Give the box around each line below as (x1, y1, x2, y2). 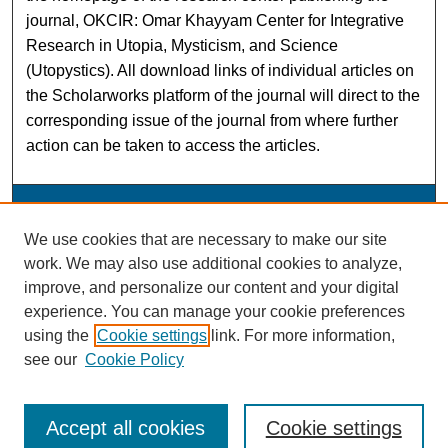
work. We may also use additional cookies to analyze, (24, 255, 402, 272)
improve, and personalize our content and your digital (24, 279, 399, 296)
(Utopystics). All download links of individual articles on (26, 61, 415, 79)
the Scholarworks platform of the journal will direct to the (26, 86, 421, 104)
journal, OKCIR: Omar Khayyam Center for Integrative (26, 11, 405, 29)
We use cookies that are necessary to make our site (24, 231, 387, 248)
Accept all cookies (46, 417, 206, 439)
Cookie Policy (85, 351, 184, 368)
